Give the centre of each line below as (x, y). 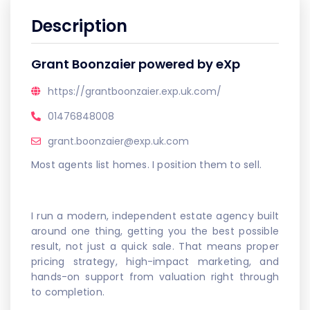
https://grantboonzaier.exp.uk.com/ (135, 91)
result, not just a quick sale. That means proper (155, 246)
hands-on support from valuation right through (155, 277)
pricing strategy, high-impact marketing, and (155, 262)
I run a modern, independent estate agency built (155, 216)
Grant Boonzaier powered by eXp (136, 64)
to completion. (68, 292)
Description (79, 26)
